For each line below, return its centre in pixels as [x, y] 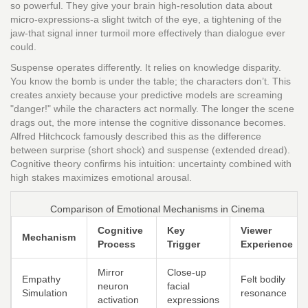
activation [118, 300]
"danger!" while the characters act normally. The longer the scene [152, 109]
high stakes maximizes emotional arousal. [101, 178]
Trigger [184, 244]
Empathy [41, 279]
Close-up [187, 273]
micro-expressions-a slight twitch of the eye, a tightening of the [146, 20]
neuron [113, 286]
